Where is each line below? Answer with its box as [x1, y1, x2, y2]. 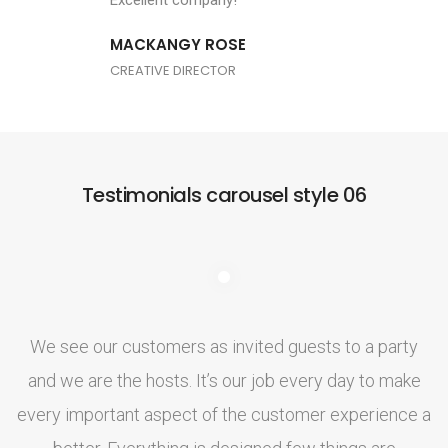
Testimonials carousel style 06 [81, 181, 367, 210]
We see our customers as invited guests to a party [30, 336, 418, 358]
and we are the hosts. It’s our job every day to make [27, 370, 421, 392]
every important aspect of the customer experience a [17, 404, 431, 426]
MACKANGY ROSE [110, 34, 246, 56]
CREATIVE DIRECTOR [110, 61, 236, 81]
